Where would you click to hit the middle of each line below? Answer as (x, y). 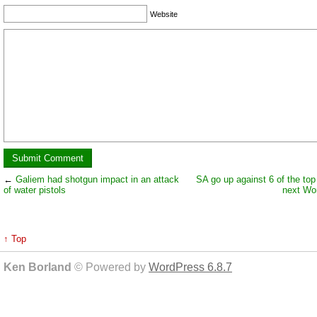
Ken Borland (39, 267)
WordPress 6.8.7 (190, 267)
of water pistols (35, 190)
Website (164, 14)
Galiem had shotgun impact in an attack (97, 180)
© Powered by (111, 267)
